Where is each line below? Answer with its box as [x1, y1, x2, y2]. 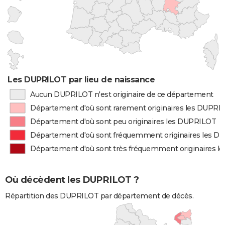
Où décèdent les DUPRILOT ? [5, 174, 139, 186]
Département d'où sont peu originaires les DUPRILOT [30, 117, 216, 126]
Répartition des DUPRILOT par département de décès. [5, 191, 193, 201]
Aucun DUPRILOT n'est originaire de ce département [30, 90, 213, 99]
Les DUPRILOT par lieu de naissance [8, 75, 155, 84]
